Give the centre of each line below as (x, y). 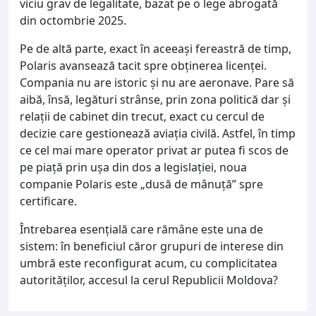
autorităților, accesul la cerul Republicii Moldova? (149, 280)
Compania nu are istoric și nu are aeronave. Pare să (157, 82)
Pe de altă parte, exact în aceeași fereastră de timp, (156, 48)
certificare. (48, 201)
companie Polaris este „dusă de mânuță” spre (141, 184)
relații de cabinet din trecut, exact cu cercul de (142, 116)
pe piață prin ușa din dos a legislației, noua (133, 167)
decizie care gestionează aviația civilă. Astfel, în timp (158, 133)
